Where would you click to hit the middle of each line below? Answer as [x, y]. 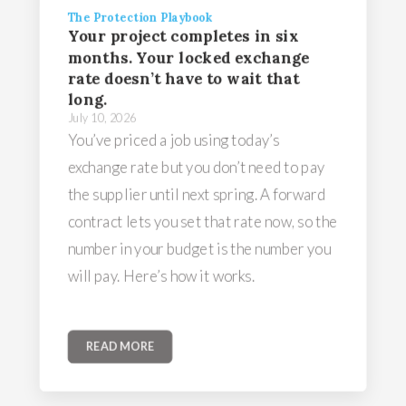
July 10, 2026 [102, 118]
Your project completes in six [183, 36]
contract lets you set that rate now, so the [203, 221]
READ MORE [120, 346]
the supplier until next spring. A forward [197, 193]
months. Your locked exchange [188, 57]
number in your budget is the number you [199, 248]
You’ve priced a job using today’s [174, 139]
